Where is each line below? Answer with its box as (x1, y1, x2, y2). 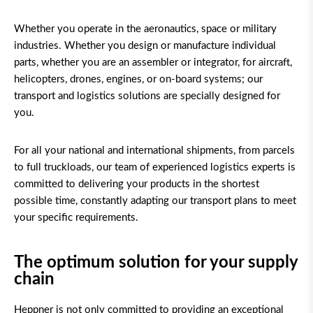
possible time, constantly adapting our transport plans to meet (14, 196, 296, 207)
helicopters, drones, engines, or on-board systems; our (14, 74, 263, 85)
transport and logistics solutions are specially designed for (14, 91, 280, 102)
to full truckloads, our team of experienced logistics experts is (14, 162, 296, 173)
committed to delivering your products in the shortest (14, 179, 259, 190)
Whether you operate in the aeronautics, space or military (14, 24, 277, 35)
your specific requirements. (14, 212, 138, 224)
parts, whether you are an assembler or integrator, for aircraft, (14, 57, 292, 68)
